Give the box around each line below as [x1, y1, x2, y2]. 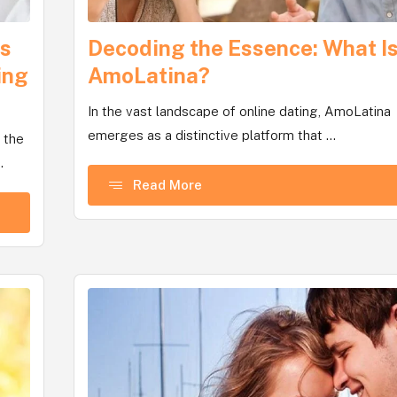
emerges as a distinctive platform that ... [88, 127, 337, 143]
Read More [133, 177, 203, 193]
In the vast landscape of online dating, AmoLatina [88, 103, 392, 119]
